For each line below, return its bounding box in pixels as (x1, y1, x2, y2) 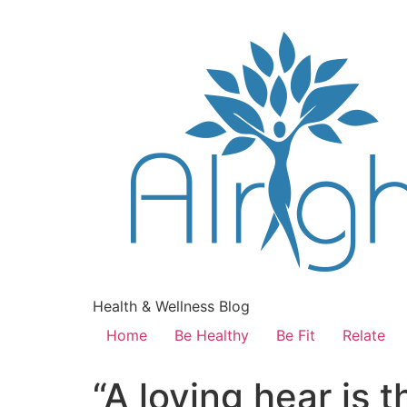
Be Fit (276, 326, 315, 344)
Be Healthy (174, 326, 249, 344)
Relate (342, 326, 385, 344)
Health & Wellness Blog (93, 297, 250, 315)
